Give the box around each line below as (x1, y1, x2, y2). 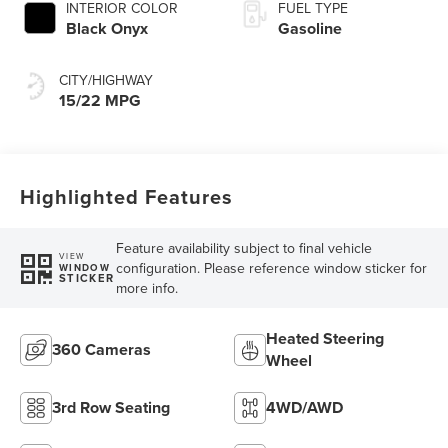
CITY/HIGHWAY (59, 69, 154, 90)
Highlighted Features (20, 181, 234, 211)
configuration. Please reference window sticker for (115, 257, 427, 278)
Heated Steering (266, 326, 384, 350)
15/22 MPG (59, 88, 142, 112)
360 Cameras (52, 337, 152, 361)
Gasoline (278, 16, 342, 40)
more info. (115, 277, 178, 298)
